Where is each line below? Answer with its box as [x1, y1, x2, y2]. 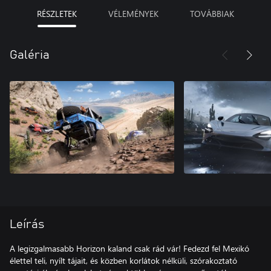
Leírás [10, 218, 44, 230]
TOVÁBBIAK [190, 7, 234, 19]
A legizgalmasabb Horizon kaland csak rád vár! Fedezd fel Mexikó [10, 242, 249, 254]
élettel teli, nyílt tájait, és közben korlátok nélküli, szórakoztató [10, 254, 237, 266]
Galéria [10, 48, 50, 61]
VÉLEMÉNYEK [108, 7, 158, 19]
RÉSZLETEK [37, 7, 77, 19]
